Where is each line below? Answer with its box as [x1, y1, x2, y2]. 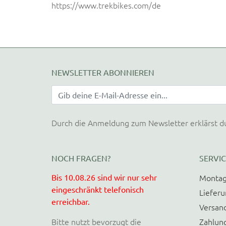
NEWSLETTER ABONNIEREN [51, 67, 154, 77]
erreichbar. [51, 196, 90, 206]
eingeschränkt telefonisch [51, 184, 144, 194]
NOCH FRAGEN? [51, 152, 110, 163]
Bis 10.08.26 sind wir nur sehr [51, 172, 157, 182]
